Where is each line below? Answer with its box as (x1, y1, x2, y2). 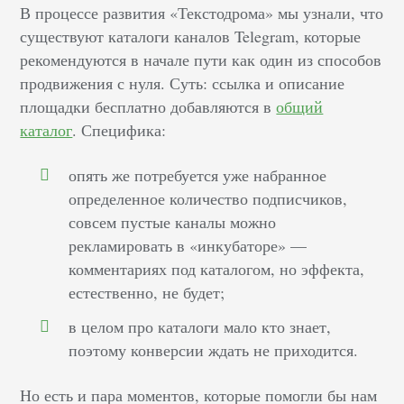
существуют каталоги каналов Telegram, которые (20, 25, 362, 48)
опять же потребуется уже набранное (69, 164, 327, 187)
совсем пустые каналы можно (69, 211, 277, 234)
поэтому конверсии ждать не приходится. (69, 339, 359, 362)
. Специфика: (72, 119, 167, 142)
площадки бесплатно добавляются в (20, 96, 277, 118)
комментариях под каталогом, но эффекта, (69, 258, 365, 280)
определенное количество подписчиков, (69, 188, 348, 210)
